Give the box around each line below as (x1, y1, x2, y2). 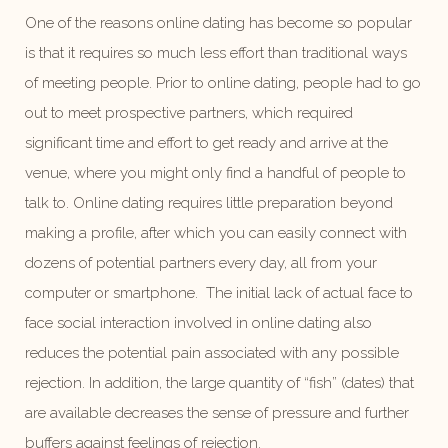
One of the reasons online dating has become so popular (25, 14, 412, 33)
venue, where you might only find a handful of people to (25, 164, 406, 183)
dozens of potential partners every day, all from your (25, 254, 377, 273)
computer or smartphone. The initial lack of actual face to (25, 284, 413, 303)
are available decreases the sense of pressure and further (25, 404, 409, 423)
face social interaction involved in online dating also (25, 314, 372, 333)
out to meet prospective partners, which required (25, 104, 353, 123)
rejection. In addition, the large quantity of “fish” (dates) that (25, 374, 414, 393)
